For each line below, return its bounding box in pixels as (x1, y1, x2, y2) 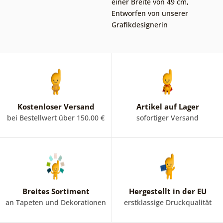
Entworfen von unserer (111, 8, 188, 18)
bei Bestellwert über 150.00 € (7, 112, 105, 122)
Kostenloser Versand (17, 101, 95, 111)
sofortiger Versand (136, 112, 199, 122)
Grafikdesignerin (111, 19, 168, 29)
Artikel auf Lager (136, 101, 199, 111)
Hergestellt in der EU (128, 186, 207, 196)
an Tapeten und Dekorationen (5, 197, 106, 207)
